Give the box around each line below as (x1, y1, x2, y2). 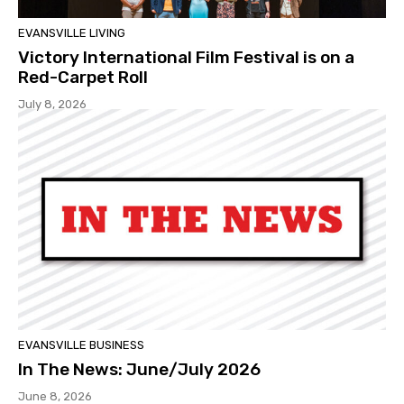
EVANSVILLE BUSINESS (18, 337, 144, 352)
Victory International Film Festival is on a (18, 46, 354, 68)
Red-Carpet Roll (18, 66, 148, 87)
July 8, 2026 (18, 96, 87, 111)
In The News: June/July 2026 (18, 358, 261, 380)
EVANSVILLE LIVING (18, 25, 125, 40)
